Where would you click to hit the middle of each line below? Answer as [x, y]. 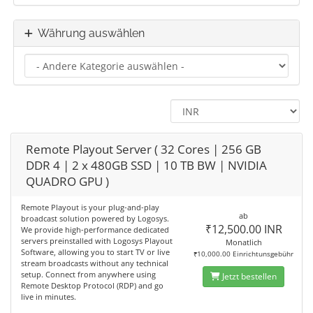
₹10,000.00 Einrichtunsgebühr [244, 254]
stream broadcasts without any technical [95, 263]
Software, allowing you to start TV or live [95, 252]
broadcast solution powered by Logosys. [95, 218]
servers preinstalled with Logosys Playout [97, 241]
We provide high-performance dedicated [95, 230]
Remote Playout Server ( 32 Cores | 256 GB [144, 149]
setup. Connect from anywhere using [88, 274]
